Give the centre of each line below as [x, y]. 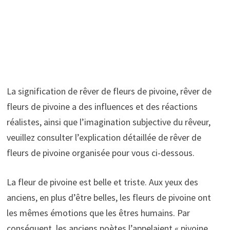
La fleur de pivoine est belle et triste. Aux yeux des [102, 182]
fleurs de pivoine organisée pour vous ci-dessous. [100, 152]
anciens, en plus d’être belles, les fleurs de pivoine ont [109, 197]
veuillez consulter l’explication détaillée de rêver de [104, 137]
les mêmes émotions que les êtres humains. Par [98, 213]
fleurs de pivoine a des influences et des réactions [102, 106]
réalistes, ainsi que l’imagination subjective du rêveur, [108, 122]
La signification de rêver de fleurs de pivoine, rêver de [109, 91]
